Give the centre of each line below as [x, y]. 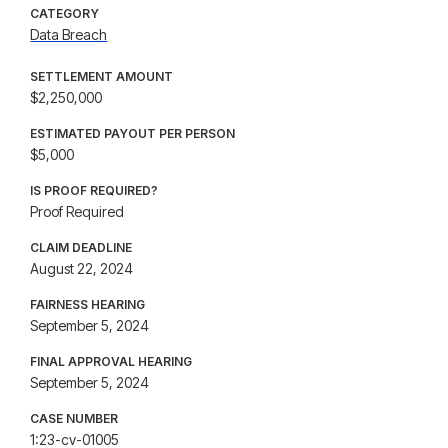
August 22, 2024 [82, 268]
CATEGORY [65, 13]
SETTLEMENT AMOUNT [102, 76]
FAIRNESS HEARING [88, 304]
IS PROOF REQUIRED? [94, 190]
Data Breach [69, 34]
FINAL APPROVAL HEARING [111, 361]
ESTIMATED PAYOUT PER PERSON [133, 133]
